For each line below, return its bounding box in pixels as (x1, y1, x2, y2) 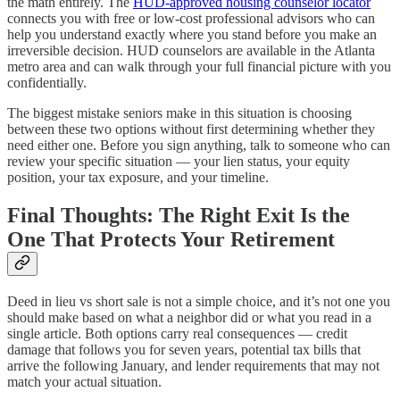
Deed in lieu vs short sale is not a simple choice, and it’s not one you (7, 294, 390, 310)
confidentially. (7, 75, 87, 91)
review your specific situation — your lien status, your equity (7, 154, 350, 170)
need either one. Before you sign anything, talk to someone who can (7, 137, 390, 154)
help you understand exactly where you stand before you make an (7, 27, 377, 43)
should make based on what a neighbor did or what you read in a (7, 310, 371, 326)
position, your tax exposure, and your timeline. (7, 170, 269, 186)
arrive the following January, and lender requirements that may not (7, 358, 379, 374)
